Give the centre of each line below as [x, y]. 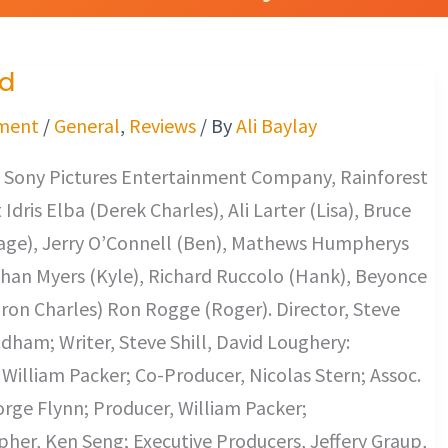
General [86, 126]
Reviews [162, 126]
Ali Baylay [276, 126]
